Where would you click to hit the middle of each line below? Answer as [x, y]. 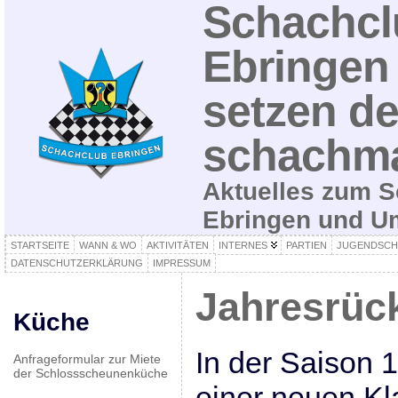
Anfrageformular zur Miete [87, 359]
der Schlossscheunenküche [90, 373]
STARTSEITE [40, 245]
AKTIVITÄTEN [177, 245]
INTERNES [243, 245]
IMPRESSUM [181, 263]
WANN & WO [107, 245]
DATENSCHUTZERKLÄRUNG [76, 263]
